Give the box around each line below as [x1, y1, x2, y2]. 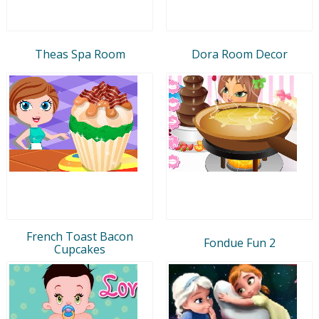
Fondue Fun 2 [203, 234, 276, 251]
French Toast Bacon [26, 228, 133, 244]
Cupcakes [54, 241, 105, 257]
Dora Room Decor [191, 46, 288, 62]
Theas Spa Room [34, 46, 125, 62]
